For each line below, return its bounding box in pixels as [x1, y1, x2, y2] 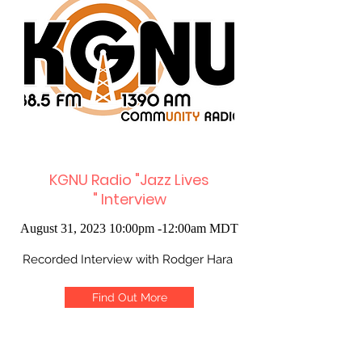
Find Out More [91, 291, 167, 304]
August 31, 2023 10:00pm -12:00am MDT [20, 221, 238, 235]
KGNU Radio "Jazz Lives [49, 170, 209, 190]
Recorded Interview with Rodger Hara [23, 252, 236, 267]
